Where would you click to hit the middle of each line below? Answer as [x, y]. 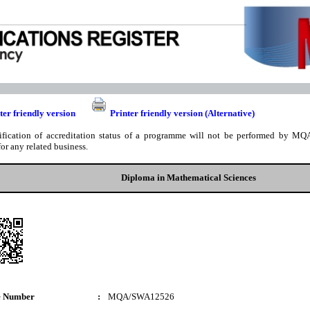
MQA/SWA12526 [141, 297]
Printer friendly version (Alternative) [182, 113]
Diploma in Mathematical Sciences [188, 177]
